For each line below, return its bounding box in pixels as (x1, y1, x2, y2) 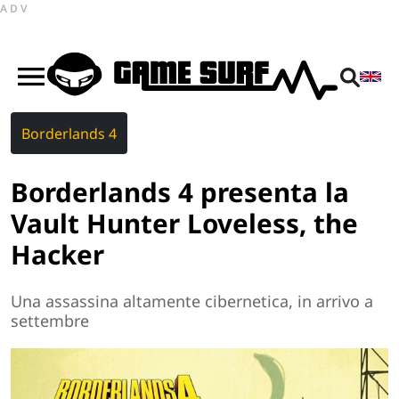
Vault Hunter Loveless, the (11, 204, 358, 241)
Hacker (11, 235, 104, 273)
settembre (11, 310, 89, 332)
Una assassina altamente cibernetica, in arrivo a (11, 290, 373, 313)
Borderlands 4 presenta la (11, 173, 349, 210)
